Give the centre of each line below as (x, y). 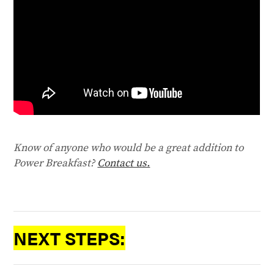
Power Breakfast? (56, 163)
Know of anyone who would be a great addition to (129, 148)
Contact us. (124, 163)
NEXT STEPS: (70, 238)
